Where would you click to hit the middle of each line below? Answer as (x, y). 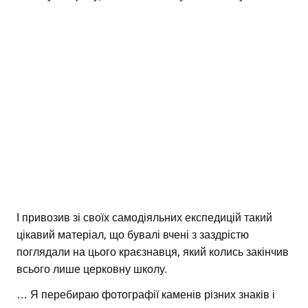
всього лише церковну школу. (92, 269)
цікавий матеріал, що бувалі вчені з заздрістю (133, 235)
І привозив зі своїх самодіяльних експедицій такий (144, 218)
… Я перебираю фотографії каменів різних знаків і (146, 295)
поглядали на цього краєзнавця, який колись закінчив (153, 252)
